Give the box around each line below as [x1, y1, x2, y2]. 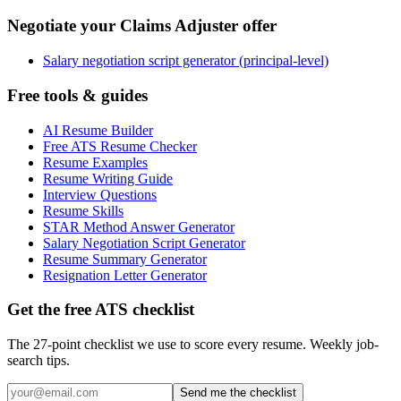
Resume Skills [43, 202, 124, 218]
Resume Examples [43, 154, 148, 170]
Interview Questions [43, 186, 157, 202]
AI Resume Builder [43, 122, 153, 138]
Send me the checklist [180, 385, 296, 399]
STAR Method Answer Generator [43, 218, 235, 235]
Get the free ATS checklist [7, 300, 194, 320]
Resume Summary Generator [43, 251, 207, 267]
